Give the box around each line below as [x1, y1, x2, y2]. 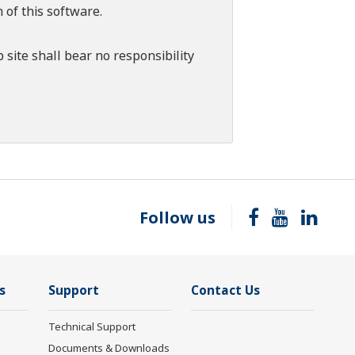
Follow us [139, 207, 216, 229]
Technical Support [48, 319, 136, 334]
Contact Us [191, 282, 260, 300]
